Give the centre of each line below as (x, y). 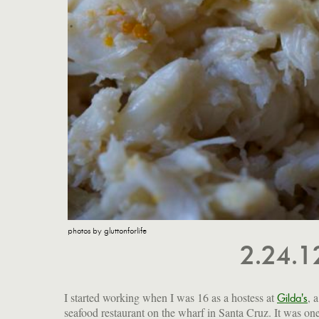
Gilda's (292, 298)
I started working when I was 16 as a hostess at (171, 297)
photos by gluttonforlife (107, 231)
